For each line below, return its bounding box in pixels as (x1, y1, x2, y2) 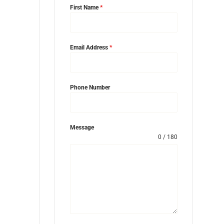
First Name (69, 4, 100, 11)
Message (69, 124, 94, 131)
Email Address (69, 44, 109, 51)
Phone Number (69, 84, 110, 91)
